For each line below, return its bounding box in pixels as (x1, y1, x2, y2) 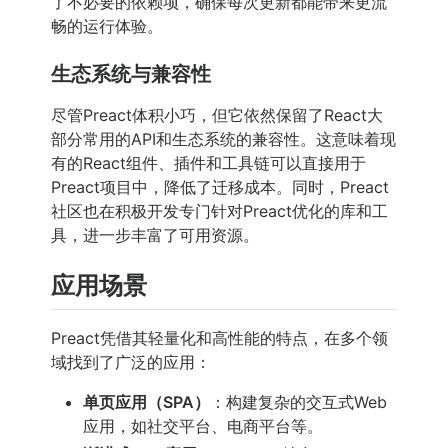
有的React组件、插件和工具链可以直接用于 (51, 153, 366, 174)
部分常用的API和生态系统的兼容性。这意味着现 (51, 129, 396, 150)
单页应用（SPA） (83, 391, 210, 412)
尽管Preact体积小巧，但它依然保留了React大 (51, 105, 383, 126)
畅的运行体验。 (51, 16, 163, 37)
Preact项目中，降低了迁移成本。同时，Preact (51, 177, 389, 198)
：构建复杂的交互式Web (210, 391, 387, 412)
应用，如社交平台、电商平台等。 (83, 415, 323, 436)
